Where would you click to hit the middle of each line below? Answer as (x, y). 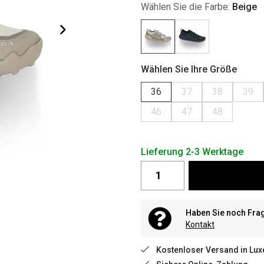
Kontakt (200, 224)
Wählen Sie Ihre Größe (189, 69)
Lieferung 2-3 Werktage (192, 151)
